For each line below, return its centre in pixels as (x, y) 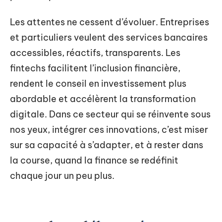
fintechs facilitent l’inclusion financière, (95, 68)
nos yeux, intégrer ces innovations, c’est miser (109, 130)
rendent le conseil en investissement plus (98, 84)
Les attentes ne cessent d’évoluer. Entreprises (110, 22)
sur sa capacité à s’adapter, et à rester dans (107, 145)
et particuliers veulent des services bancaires (109, 38)
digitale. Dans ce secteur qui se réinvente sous (110, 114)
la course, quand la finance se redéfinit (94, 161)
